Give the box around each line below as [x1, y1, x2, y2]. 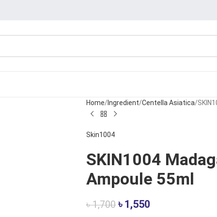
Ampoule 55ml [86, 169, 194, 188]
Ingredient [107, 99, 139, 107]
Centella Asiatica [141, 99, 195, 107]
